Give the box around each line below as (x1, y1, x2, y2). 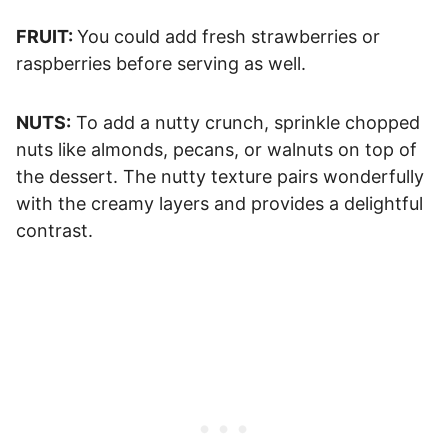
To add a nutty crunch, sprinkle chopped (71, 111, 420, 133)
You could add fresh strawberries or (77, 25, 380, 47)
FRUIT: (16, 25, 77, 47)
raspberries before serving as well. (16, 52, 306, 74)
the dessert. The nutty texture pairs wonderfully (16, 165, 424, 187)
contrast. (16, 219, 93, 241)
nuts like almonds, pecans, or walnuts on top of (16, 138, 417, 160)
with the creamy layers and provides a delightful (16, 192, 423, 214)
